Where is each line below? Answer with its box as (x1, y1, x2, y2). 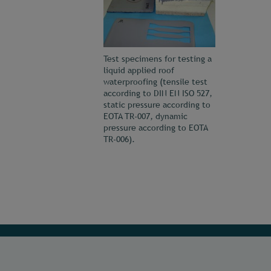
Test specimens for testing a (103, 53, 212, 64)
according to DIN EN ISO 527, (103, 88, 212, 98)
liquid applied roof (103, 65, 174, 75)
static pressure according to (103, 99, 211, 109)
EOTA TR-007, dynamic (103, 111, 188, 121)
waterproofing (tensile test (103, 76, 207, 87)
